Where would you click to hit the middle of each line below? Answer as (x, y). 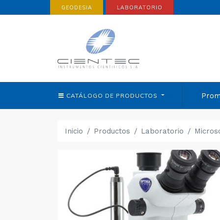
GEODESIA (77, 7)
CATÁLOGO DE (90, 95)
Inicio (74, 131)
